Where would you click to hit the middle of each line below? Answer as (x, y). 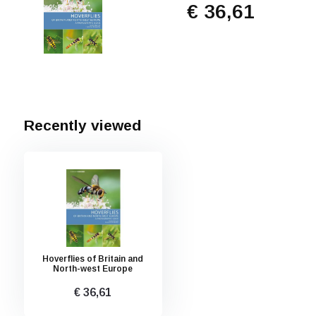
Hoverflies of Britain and (93, 259)
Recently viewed (82, 125)
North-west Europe (93, 269)
